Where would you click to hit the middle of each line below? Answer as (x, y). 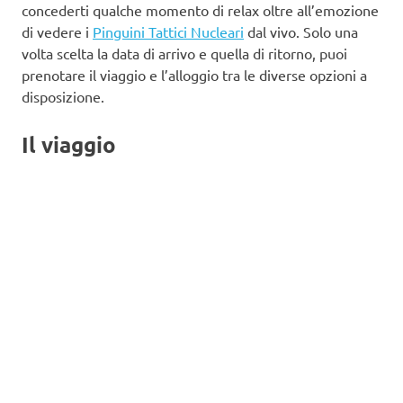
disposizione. (63, 96)
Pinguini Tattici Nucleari (168, 31)
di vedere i (57, 31)
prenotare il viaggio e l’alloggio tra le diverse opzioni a (194, 74)
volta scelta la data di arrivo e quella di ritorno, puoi (184, 53)
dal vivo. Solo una (301, 31)
